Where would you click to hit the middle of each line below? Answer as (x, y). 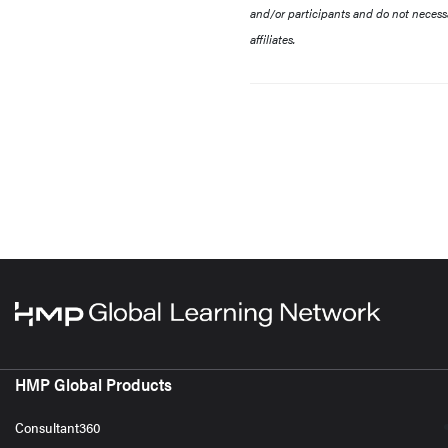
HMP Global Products (93, 384)
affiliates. (274, 39)
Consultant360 (58, 427)
